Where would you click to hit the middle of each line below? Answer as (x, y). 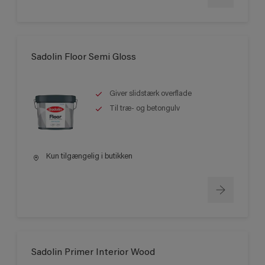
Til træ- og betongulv (145, 109)
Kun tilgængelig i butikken (88, 157)
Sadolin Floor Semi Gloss (84, 58)
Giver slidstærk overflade (151, 94)
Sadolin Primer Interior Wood (93, 252)
